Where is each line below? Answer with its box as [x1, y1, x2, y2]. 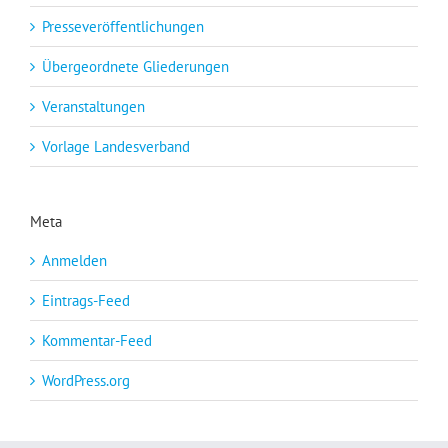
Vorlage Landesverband [42, 136, 190, 156]
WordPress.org [42, 370, 130, 390]
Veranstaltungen [42, 96, 145, 116]
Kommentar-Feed [42, 330, 152, 350]
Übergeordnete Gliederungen [42, 56, 229, 76]
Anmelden [42, 250, 107, 270]
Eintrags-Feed [42, 290, 130, 310]
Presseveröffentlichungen [42, 16, 204, 36]
